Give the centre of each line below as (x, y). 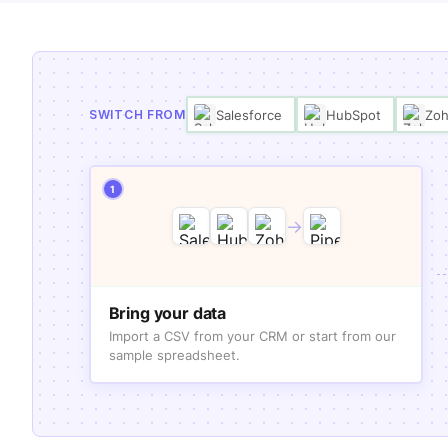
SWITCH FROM (137, 115)
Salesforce (249, 114)
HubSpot (354, 114)
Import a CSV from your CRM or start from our (252, 335)
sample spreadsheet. (174, 354)
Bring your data (167, 312)
